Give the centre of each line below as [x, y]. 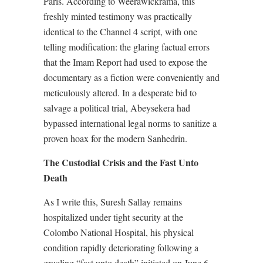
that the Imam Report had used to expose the [125, 62]
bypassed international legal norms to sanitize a [130, 123]
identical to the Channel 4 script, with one [120, 31]
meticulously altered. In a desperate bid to [120, 92]
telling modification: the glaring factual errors [127, 47]
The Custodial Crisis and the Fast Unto [121, 162]
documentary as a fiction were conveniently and [131, 77]
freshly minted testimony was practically [118, 16]
